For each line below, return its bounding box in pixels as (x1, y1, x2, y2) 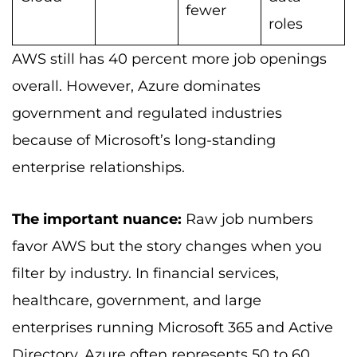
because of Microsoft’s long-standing (12, 131, 276, 149)
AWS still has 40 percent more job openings (12, 49, 327, 68)
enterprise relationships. (12, 158, 185, 176)
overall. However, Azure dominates (12, 76, 261, 95)
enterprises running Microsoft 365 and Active (12, 319, 333, 337)
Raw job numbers (182, 210, 313, 229)
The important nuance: (12, 210, 182, 229)
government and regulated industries (12, 104, 282, 122)
